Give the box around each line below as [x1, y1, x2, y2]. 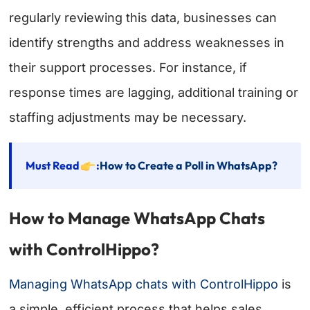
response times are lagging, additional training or [9, 85, 299, 100]
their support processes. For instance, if [9, 60, 248, 75]
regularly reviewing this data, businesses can [9, 10, 277, 26]
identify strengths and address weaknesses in [9, 35, 285, 51]
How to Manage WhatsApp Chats [9, 208, 266, 229]
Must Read [26, 158, 80, 173]
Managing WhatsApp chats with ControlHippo [9, 277, 279, 292]
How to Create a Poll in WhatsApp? [100, 158, 278, 173]
